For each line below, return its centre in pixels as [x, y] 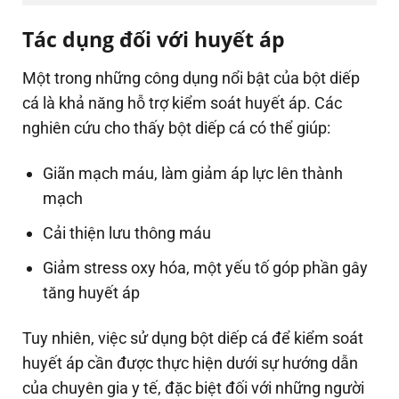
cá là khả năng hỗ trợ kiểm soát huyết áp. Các [182, 102]
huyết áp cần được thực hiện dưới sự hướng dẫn [190, 363]
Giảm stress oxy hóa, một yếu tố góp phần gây [206, 267]
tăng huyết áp [92, 292]
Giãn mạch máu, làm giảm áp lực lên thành [193, 174]
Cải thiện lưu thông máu [127, 232]
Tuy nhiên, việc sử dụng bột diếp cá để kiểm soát [193, 338]
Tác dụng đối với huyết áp [154, 40]
